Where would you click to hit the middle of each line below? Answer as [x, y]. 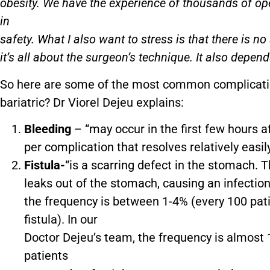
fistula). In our [61, 220]
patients [46, 256]
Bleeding [49, 129]
